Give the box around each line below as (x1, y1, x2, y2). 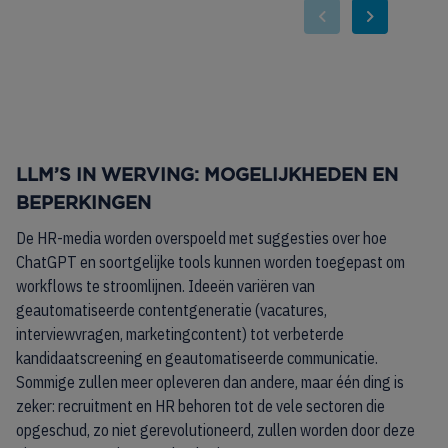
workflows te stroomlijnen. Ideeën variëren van (16, 276, 315, 296)
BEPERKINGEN (16, 196, 151, 212)
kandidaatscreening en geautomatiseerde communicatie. (16, 348, 378, 368)
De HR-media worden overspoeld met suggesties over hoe (16, 228, 387, 248)
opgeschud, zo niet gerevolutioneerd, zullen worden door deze (16, 420, 415, 440)
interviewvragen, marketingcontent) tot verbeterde (16, 324, 344, 344)
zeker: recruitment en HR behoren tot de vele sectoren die (16, 396, 385, 416)
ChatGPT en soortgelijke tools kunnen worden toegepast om (16, 252, 405, 272)
